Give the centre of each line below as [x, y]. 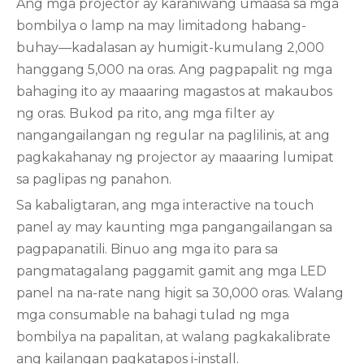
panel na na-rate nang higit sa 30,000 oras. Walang [180, 293]
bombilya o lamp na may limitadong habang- [161, 26]
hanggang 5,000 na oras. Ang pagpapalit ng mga [174, 69]
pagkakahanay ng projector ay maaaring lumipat [175, 157]
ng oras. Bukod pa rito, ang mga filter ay [145, 113]
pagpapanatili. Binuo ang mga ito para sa [147, 249]
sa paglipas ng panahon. [94, 179]
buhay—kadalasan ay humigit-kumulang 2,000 [170, 48]
